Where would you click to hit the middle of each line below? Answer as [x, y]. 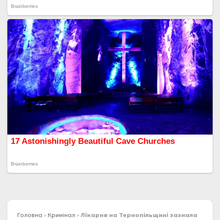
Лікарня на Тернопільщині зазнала [139, 215]
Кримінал [61, 215]
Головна [30, 215]
